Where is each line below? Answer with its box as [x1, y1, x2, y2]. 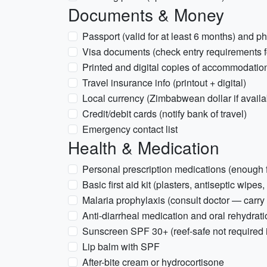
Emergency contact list [82, 122, 178, 136]
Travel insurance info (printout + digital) [82, 76, 246, 89]
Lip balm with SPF [82, 240, 160, 253]
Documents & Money [68, 2, 224, 26]
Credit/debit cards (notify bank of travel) [82, 107, 247, 120]
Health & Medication [68, 135, 219, 159]
